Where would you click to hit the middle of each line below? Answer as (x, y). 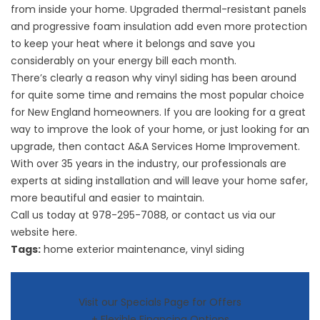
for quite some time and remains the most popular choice (157, 95)
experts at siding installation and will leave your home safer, (159, 181)
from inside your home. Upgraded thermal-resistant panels (159, 10)
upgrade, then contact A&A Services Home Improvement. (155, 147)
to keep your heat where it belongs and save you (133, 44)
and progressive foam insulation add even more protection (159, 27)
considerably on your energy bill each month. (124, 61)
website (31, 232)
